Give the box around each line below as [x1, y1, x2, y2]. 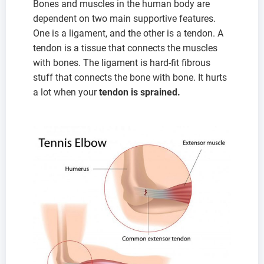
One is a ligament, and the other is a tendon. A [33, 27, 223, 39]
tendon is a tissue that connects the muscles [33, 42, 217, 54]
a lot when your [33, 86, 99, 98]
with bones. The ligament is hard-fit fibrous [33, 57, 210, 68]
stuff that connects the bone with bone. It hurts [33, 71, 227, 83]
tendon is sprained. [99, 86, 180, 98]
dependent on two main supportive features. [33, 12, 216, 24]
